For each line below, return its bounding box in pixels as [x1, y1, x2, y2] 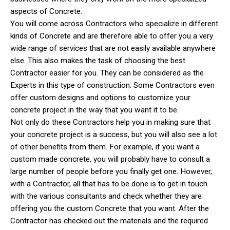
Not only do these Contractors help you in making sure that [10, 117, 210, 127]
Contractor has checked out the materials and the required [10, 216, 208, 225]
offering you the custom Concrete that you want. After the [10, 203, 209, 213]
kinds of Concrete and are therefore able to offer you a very [10, 31, 213, 41]
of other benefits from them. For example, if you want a [10, 142, 200, 151]
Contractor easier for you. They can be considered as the [10, 68, 204, 78]
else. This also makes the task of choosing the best [10, 55, 185, 65]
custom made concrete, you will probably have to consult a [10, 154, 210, 164]
